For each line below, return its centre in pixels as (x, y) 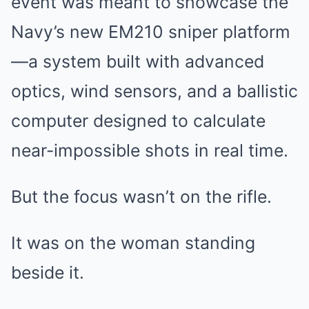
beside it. (48, 272)
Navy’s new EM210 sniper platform (151, 31)
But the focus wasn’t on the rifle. (141, 196)
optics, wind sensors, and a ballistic (154, 91)
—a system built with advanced (138, 61)
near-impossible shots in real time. (150, 150)
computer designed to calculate (138, 120)
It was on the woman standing (133, 242)
